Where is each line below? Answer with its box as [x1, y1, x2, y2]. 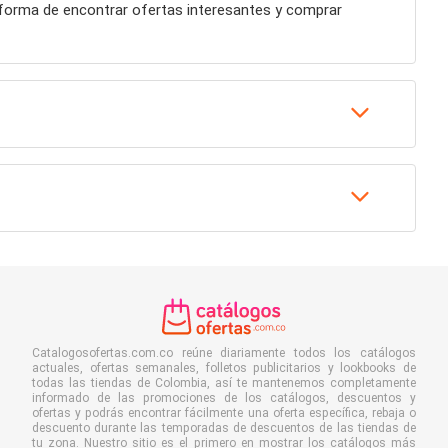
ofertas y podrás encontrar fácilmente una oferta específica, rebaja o [32, 406, 416, 421]
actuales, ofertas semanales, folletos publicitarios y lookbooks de [32, 361, 416, 376]
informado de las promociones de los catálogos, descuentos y [32, 391, 416, 406]
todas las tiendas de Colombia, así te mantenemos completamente [32, 376, 416, 391]
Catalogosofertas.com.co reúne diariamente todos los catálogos [32, 346, 416, 361]
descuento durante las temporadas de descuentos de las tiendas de [32, 421, 416, 436]
